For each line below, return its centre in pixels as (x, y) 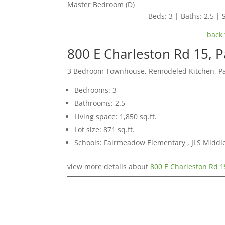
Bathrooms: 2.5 (100, 103)
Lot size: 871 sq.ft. (105, 130)
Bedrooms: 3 (96, 90)
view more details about (109, 167)
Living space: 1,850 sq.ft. (116, 117)
